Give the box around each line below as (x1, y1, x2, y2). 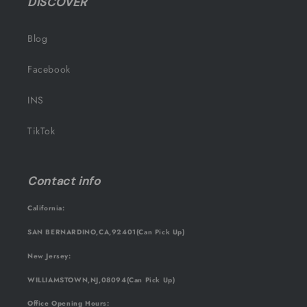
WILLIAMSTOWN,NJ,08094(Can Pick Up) (27, 274, 175, 285)
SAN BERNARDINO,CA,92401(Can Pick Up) (27, 227, 185, 238)
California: (27, 203, 65, 214)
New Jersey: (27, 250, 71, 261)
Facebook (27, 62, 71, 77)
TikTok (27, 124, 56, 138)
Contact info (27, 173, 101, 189)
